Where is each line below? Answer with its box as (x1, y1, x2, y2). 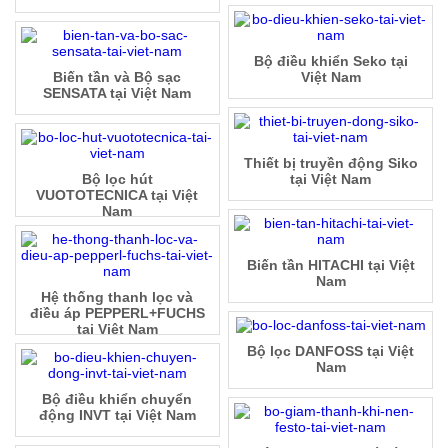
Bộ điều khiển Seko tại (253, 53, 408, 70)
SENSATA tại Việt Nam (43, 85, 192, 102)
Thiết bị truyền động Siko (243, 155, 418, 172)
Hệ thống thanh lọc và (41, 289, 194, 306)
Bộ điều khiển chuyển (42, 391, 193, 408)
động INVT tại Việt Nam (38, 407, 196, 424)
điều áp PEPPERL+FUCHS (29, 305, 205, 322)
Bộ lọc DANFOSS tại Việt (247, 343, 415, 360)
